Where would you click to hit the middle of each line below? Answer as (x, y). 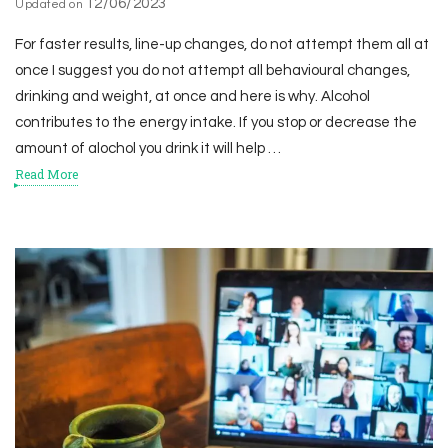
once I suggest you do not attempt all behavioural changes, (212, 70)
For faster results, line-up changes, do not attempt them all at (222, 44)
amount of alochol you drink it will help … (148, 148)
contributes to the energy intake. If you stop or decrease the (216, 122)
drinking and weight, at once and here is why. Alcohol (192, 96)
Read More (46, 173)
